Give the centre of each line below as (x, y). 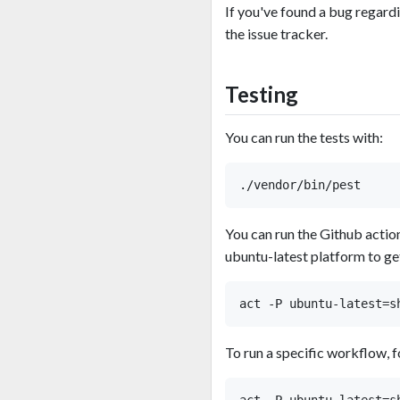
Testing (262, 94)
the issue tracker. (276, 33)
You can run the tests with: (304, 137)
